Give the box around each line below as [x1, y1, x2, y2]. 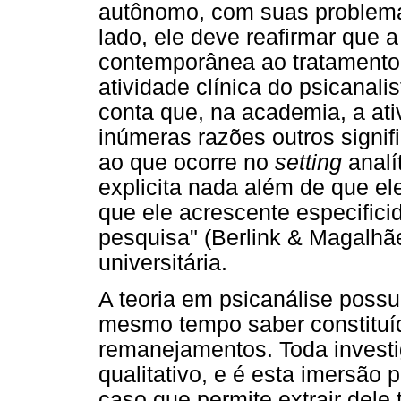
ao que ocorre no [98, 149, 275, 175]
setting [275, 149, 342, 175]
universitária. [98, 250, 227, 275]
